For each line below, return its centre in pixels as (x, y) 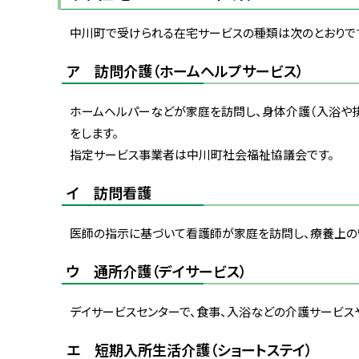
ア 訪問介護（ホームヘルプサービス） (185, 70)
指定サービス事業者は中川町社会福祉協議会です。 (203, 154)
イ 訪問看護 (109, 192)
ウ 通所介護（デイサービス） (157, 270)
